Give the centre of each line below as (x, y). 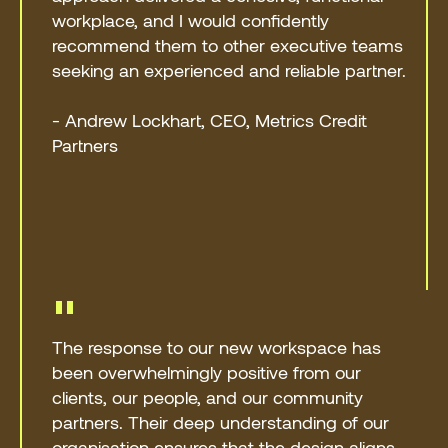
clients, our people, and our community (208, 396)
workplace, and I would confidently (191, 19)
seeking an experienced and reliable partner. (229, 69)
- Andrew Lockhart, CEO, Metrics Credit (210, 119)
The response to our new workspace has (217, 346)
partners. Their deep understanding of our (221, 421)
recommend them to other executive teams (228, 44)
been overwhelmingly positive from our (207, 371)
